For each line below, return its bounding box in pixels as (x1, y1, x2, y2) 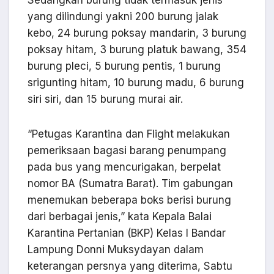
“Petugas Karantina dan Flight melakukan (28, 128, 230, 141)
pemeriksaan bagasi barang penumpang (28, 144, 226, 157)
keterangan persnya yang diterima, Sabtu (28, 260, 232, 273)
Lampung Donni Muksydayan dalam (28, 243, 204, 256)
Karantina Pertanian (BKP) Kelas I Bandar (28, 227, 226, 240)
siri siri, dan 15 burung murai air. (28, 93, 183, 106)
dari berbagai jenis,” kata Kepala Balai (28, 210, 212, 223)
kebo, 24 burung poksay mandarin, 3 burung (28, 27, 246, 40)
